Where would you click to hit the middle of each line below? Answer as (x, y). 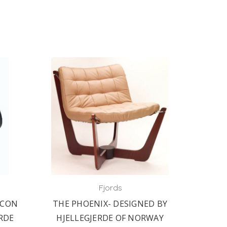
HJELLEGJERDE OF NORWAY (110, 218)
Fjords (110, 188)
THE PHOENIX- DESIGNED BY (110, 204)
